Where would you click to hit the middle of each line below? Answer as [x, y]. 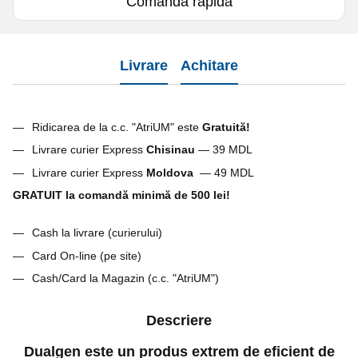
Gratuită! [226, 127]
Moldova [170, 172]
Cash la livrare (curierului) [97, 233]
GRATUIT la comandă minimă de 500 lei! [121, 195]
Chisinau [171, 150]
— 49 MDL [224, 172]
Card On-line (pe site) [87, 255]
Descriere [179, 320]
